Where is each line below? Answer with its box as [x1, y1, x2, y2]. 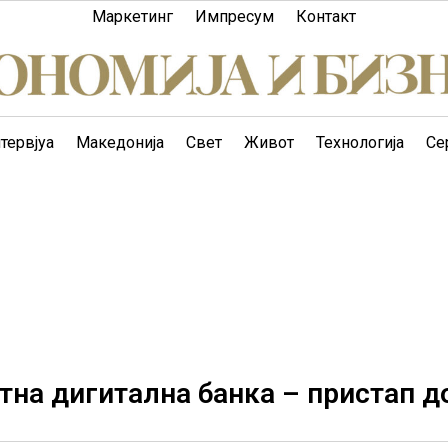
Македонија [76, 133, 164, 152]
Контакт [296, 7, 356, 26]
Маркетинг [92, 7, 173, 26]
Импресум [195, 7, 274, 26]
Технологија [316, 133, 404, 152]
